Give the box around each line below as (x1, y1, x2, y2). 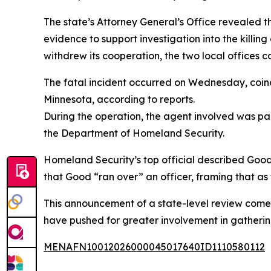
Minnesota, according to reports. (44, 93, 195, 105)
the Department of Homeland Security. (44, 127, 224, 139)
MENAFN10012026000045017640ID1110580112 (44, 241, 265, 253)
